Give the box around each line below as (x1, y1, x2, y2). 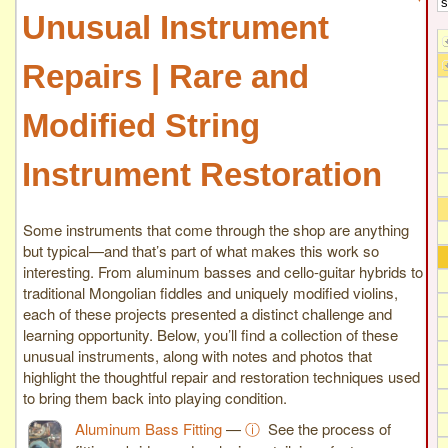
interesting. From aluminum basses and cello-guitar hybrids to (23, 260, 423, 282)
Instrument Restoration (22, 156, 382, 194)
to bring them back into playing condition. (23, 386, 287, 408)
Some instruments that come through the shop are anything (23, 218, 409, 240)
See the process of (268, 417, 391, 439)
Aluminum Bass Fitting (75, 417, 222, 439)
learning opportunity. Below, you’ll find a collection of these (23, 323, 398, 345)
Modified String (22, 107, 260, 145)
